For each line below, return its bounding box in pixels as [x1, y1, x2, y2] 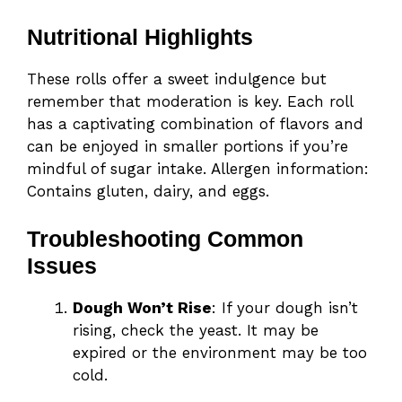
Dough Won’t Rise [73, 299, 212, 318]
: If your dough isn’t [212, 299, 358, 318]
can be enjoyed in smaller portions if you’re [27, 136, 348, 155]
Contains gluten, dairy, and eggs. [27, 181, 269, 200]
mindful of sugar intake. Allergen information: [27, 159, 369, 178]
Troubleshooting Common [27, 226, 303, 252]
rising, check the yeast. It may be [73, 321, 319, 340]
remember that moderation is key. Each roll [27, 92, 353, 110]
